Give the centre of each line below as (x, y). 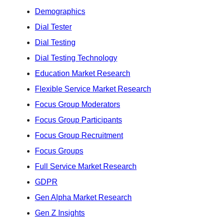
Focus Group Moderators (77, 104)
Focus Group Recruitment (79, 135)
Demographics (60, 11)
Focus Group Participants (78, 120)
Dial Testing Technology (76, 58)
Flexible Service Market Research (93, 89)
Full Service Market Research (86, 166)
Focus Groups (59, 151)
